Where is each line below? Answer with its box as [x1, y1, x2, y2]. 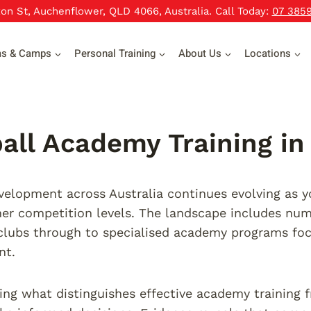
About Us [178, 45, 221, 61]
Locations [244, 45, 291, 61]
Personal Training [74, 45, 155, 61]
